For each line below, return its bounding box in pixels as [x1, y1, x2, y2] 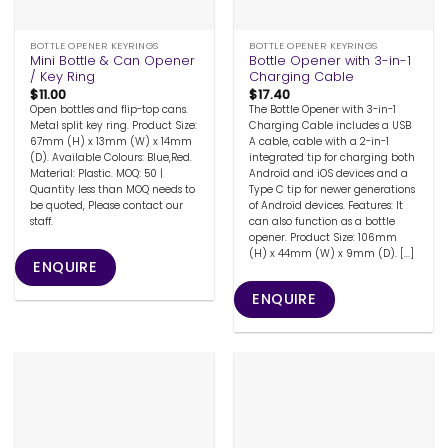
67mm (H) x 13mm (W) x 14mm [30, 133, 193, 149]
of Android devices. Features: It [249, 197, 404, 213]
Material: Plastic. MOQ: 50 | [30, 165, 164, 181]
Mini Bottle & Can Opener [30, 52, 196, 70]
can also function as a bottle [249, 213, 396, 229]
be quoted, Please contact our [30, 197, 184, 213]
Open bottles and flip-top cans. [30, 101, 189, 117]
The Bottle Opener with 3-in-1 [249, 101, 397, 117]
